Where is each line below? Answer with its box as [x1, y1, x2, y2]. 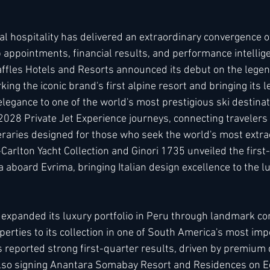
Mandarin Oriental [151, 40, 222, 51]
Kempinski [86, 40, 127, 51]
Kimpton [28, 40, 61, 51]
